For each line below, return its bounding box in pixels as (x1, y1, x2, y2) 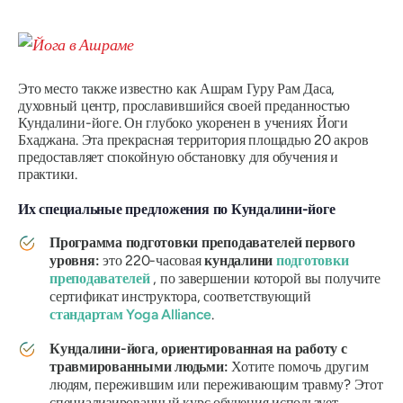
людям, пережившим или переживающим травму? (49, 375, 351, 393)
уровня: (49, 251, 100, 269)
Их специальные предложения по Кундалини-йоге (18, 200, 336, 218)
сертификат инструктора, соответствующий (49, 287, 311, 305)
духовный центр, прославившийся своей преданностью (18, 96, 351, 114)
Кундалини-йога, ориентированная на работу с (49, 339, 347, 357)
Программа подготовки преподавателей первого (49, 233, 355, 251)
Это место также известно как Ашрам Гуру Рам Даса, (18, 79, 336, 97)
